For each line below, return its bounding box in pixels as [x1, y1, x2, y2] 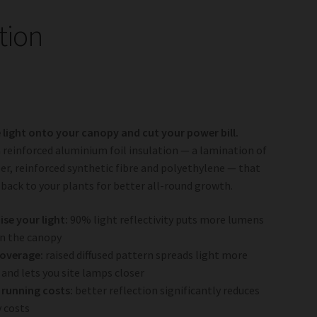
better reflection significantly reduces [73, 283, 260, 298]
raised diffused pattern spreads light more [43, 248, 248, 263]
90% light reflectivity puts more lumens [68, 212, 265, 227]
